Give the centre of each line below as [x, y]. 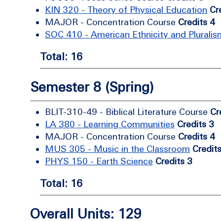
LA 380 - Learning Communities [110, 124]
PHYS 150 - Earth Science [99, 161]
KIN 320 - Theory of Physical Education [126, 10]
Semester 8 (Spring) [92, 87]
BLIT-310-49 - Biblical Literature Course [128, 112]
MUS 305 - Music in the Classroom [117, 149]
